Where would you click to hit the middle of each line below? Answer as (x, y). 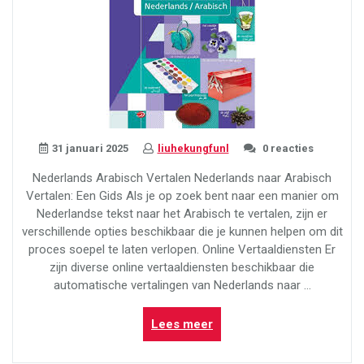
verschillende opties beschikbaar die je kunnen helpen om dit (182, 232)
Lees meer (182, 325)
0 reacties (286, 149)
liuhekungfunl (193, 149)
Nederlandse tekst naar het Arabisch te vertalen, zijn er (182, 214)
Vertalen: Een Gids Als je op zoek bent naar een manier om (182, 196)
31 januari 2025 (90, 149)
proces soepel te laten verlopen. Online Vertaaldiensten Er (182, 250)
